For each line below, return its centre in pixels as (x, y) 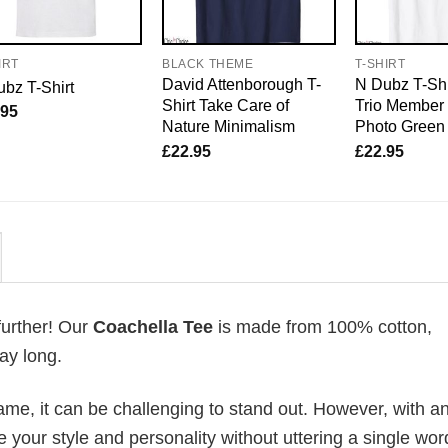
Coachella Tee (150, 327)
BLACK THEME (207, 64)
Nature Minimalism (228, 126)
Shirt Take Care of (225, 105)
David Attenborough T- (241, 84)
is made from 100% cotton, (322, 327)
